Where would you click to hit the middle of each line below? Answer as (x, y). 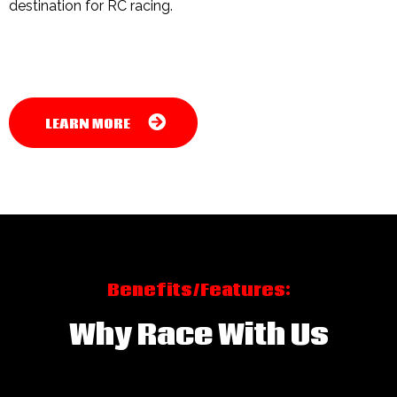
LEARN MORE (88, 124)
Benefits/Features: (198, 290)
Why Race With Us (198, 335)
